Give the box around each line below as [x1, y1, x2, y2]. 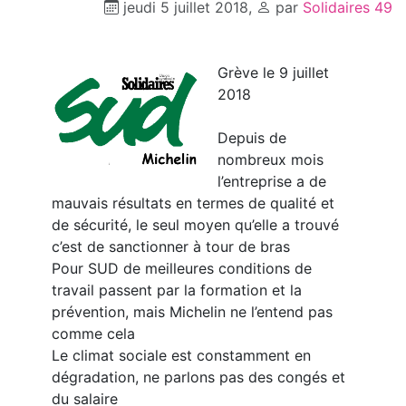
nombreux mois [217, 150, 324, 169]
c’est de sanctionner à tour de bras [51, 237, 290, 256]
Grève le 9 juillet [217, 63, 329, 82]
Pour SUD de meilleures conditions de [51, 259, 312, 278]
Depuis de [217, 129, 286, 148]
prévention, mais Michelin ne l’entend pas [51, 303, 333, 322]
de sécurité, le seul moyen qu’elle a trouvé [51, 216, 339, 235]
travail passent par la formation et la [51, 281, 302, 300]
